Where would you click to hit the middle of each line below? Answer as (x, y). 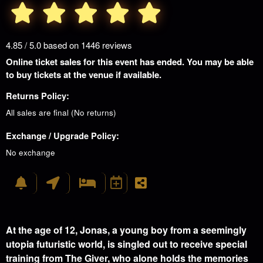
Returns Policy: (38, 96)
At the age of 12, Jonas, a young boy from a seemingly (126, 230)
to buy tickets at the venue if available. (84, 75)
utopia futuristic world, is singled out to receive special (127, 244)
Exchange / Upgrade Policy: (63, 136)
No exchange (31, 152)
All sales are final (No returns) (61, 112)
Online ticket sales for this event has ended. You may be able (130, 62)
